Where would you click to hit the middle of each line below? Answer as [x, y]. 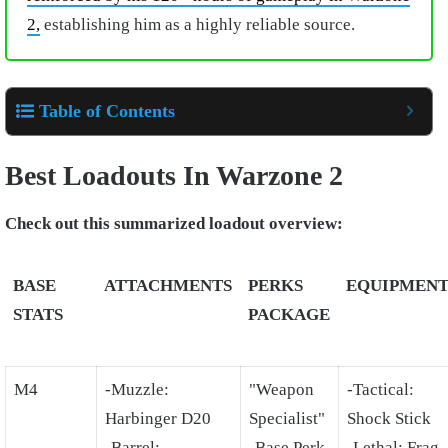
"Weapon [281, 389]
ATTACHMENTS [168, 285]
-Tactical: [380, 389]
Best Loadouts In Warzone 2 [177, 175]
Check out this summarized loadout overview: [176, 223]
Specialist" [287, 418]
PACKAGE [289, 314]
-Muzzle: [137, 389]
